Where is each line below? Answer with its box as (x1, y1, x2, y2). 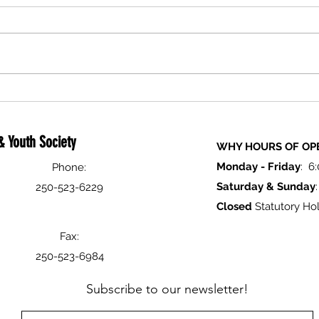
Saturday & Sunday (216, 180, 315, 193)
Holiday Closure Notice (59, 58, 179, 75)
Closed (216, 200, 252, 213)
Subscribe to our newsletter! (86, 281, 249, 297)
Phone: (52, 161, 86, 174)
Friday (268, 160, 300, 173)
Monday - (216, 160, 268, 173)
